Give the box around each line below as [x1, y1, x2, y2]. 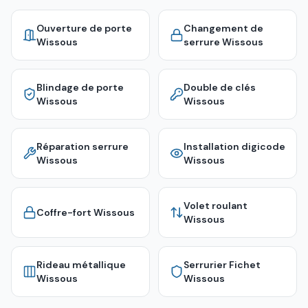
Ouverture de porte [36, 22, 132, 34]
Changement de [184, 22, 263, 34]
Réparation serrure [36, 140, 129, 153]
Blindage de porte [36, 81, 124, 93]
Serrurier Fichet [184, 258, 261, 271]
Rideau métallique [36, 258, 126, 271]
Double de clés [184, 81, 256, 93]
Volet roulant [184, 199, 247, 212]
